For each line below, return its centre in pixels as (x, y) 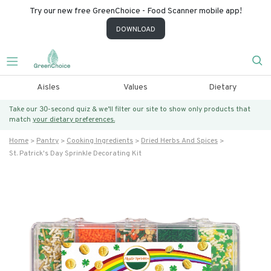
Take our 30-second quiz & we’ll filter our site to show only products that (130, 109)
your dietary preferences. (74, 120)
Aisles (48, 87)
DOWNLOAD (135, 30)
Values (135, 87)
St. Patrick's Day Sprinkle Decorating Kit (75, 154)
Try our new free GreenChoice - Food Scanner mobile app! (135, 11)
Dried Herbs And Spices (179, 141)
